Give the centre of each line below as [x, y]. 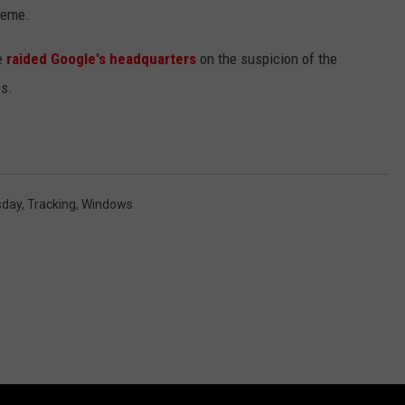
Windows [107, 205]
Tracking [52, 205]
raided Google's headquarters [101, 59]
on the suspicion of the [267, 59]
